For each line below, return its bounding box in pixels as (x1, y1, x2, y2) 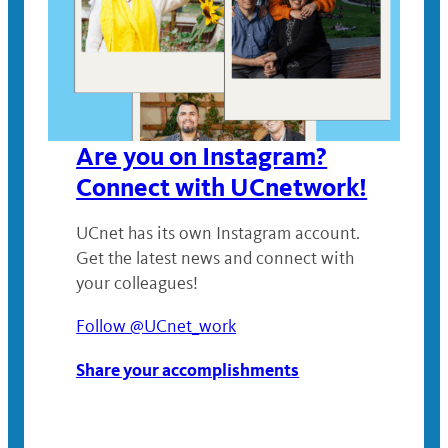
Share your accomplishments (76, 358, 300, 382)
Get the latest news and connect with (76, 247, 355, 270)
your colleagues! (76, 272, 199, 295)
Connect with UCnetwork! (76, 172, 368, 204)
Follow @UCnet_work (76, 315, 237, 338)
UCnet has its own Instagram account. (76, 222, 361, 245)
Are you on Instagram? (76, 141, 328, 173)
